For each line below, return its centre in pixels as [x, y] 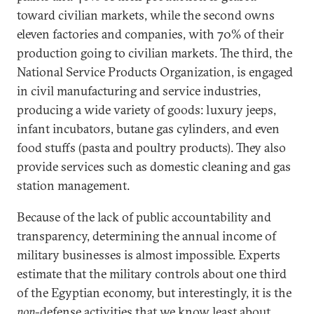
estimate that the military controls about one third [152, 274]
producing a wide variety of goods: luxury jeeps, [146, 110]
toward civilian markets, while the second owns [146, 15]
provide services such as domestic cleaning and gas [154, 166]
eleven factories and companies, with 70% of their [150, 34]
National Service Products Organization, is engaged [155, 72]
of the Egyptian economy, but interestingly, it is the [154, 293]
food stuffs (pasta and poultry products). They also [151, 148]
